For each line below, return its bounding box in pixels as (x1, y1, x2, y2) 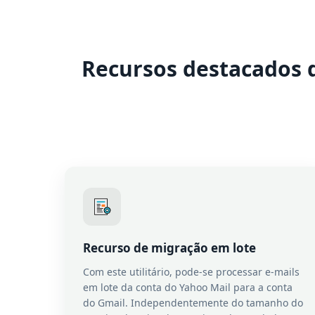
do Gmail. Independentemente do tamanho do (83, 296, 303, 309)
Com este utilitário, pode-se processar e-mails (83, 265, 300, 278)
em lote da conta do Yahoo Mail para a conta (83, 281, 292, 294)
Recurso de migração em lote (83, 240, 256, 256)
